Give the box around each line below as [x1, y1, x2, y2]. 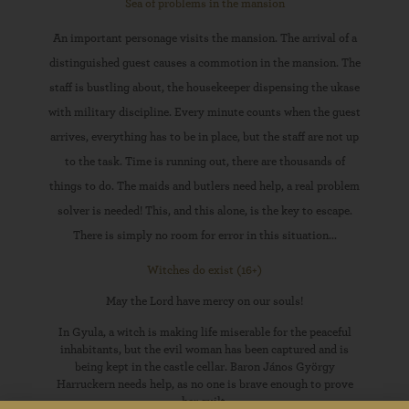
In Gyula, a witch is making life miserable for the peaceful [58, 327, 351, 339]
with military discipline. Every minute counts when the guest [48, 107, 361, 119]
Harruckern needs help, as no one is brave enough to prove [56, 379, 353, 391]
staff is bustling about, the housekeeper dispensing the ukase [49, 82, 360, 94]
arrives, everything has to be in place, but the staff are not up [50, 131, 359, 143]
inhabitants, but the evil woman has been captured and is [60, 344, 349, 356]
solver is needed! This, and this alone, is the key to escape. [57, 205, 352, 217]
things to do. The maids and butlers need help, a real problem [49, 181, 360, 193]
